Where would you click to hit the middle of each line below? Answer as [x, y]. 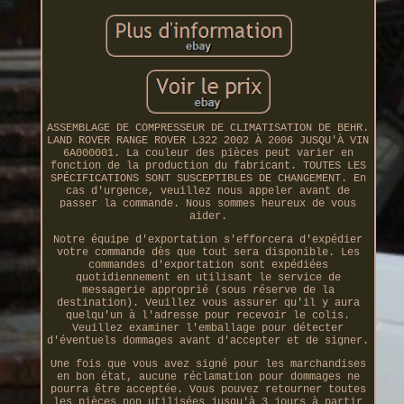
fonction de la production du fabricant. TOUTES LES [208, 165]
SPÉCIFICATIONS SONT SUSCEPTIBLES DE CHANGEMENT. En [208, 178]
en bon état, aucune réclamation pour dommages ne [208, 376]
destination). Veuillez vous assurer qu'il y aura [208, 303]
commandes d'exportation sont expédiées [208, 265]
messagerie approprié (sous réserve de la [208, 290]
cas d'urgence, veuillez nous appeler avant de [208, 191]
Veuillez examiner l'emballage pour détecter [208, 328]
